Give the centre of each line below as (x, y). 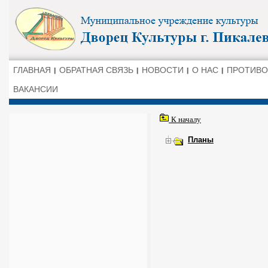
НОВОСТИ (163, 70)
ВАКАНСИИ (36, 89)
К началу (185, 119)
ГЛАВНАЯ (32, 70)
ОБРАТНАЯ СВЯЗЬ (96, 70)
